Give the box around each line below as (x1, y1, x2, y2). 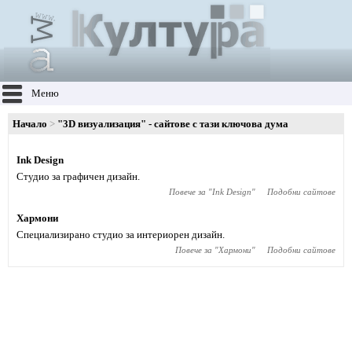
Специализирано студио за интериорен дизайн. (16, 229, 225, 240)
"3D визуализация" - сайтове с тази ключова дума (57, 118, 288, 130)
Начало (13, 118, 47, 130)
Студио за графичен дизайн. (16, 170, 140, 182)
